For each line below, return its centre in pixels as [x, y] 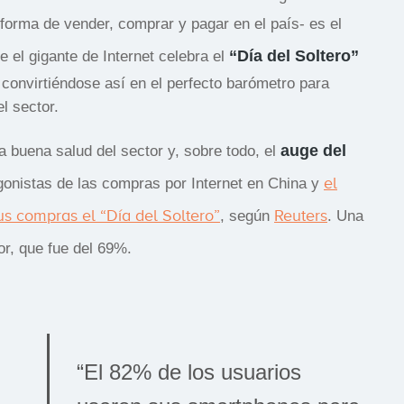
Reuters [301, 215]
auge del [313, 150]
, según [247, 216]
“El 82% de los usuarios [188, 372]
